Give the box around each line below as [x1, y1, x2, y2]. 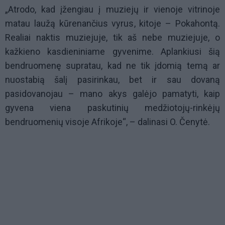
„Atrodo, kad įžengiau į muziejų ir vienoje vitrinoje [5, 4, 220, 15]
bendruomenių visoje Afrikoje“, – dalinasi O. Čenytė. [5, 117, 210, 128]
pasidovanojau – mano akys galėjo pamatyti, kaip [5, 88, 220, 99]
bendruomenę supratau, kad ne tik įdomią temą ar [5, 60, 220, 71]
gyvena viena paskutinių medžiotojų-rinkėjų [5, 102, 220, 114]
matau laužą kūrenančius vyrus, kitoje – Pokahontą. [5, 18, 220, 29]
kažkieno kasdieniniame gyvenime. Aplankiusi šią [5, 46, 220, 57]
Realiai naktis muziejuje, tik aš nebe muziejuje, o [5, 32, 220, 43]
